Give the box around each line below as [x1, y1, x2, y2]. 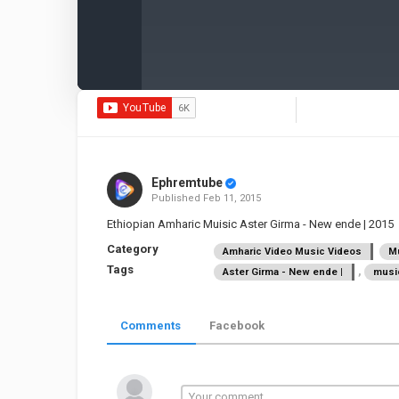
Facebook [209, 319, 265, 332]
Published [151, 192, 203, 204]
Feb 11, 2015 [202, 192, 261, 204]
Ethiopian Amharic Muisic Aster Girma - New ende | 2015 [107, 217, 394, 231]
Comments [120, 319, 181, 332]
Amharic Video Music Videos [223, 246, 362, 257]
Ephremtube [151, 175, 223, 190]
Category [107, 242, 159, 256]
